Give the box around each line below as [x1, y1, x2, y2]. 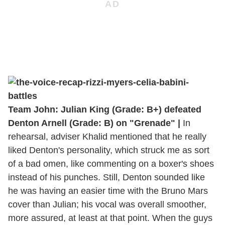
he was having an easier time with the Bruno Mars [8, 185, 208, 196]
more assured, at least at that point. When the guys [8, 212, 212, 223]
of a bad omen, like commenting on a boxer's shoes [8, 158, 214, 169]
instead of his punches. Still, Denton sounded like [8, 172, 205, 182]
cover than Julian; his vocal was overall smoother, [8, 199, 206, 209]
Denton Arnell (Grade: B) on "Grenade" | [8, 118, 180, 128]
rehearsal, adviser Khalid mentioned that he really [8, 131, 206, 142]
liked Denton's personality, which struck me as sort [8, 145, 209, 155]
